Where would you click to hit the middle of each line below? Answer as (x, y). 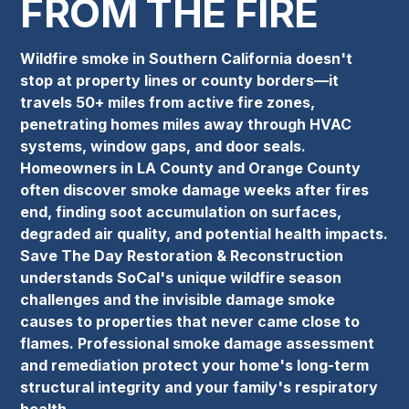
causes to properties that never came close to (190, 321)
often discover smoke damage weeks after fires (195, 189)
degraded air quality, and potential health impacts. (204, 233)
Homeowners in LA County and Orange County (191, 168)
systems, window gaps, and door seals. (163, 146)
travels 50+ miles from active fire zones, (168, 102)
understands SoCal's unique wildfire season (181, 277)
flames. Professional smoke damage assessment (198, 343)
